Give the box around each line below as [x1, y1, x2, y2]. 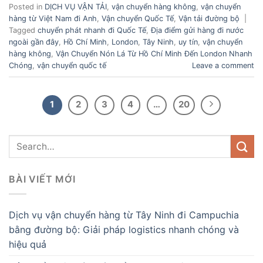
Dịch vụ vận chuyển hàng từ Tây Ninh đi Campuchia [9, 208, 239, 221]
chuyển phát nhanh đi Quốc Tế [38, 26, 146, 35]
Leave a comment [192, 61, 254, 70]
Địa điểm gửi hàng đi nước [151, 26, 244, 35]
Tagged [9, 26, 38, 35]
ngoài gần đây [9, 38, 59, 47]
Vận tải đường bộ [178, 14, 240, 23]
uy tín [178, 38, 198, 47]
